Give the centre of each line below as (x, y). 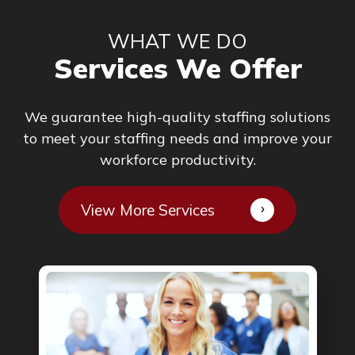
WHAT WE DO (177, 41)
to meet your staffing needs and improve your (177, 139)
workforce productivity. (177, 160)
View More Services (148, 210)
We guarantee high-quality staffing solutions (177, 117)
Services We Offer (177, 69)
